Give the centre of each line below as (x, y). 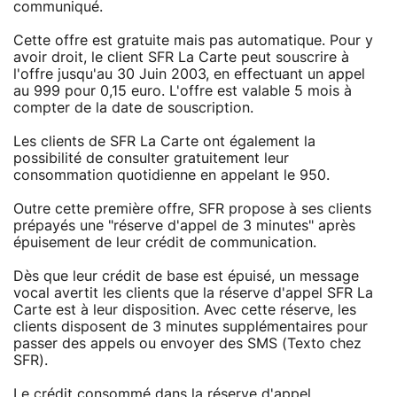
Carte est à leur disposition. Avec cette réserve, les (185, 310)
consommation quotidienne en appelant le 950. (171, 175)
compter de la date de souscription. (133, 108)
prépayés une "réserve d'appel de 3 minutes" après (184, 226)
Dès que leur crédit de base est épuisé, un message (186, 276)
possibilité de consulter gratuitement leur (151, 158)
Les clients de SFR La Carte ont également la (164, 141)
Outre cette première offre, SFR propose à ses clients (192, 209)
